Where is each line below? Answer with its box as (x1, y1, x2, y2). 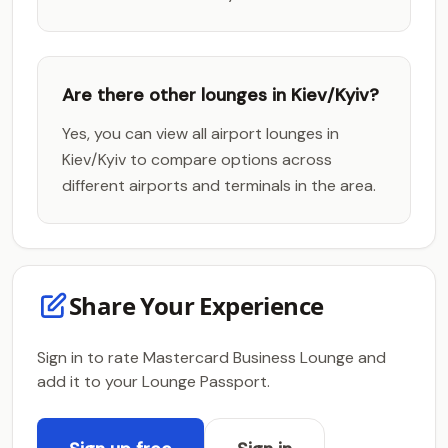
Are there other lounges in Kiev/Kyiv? (62, 83, 379, 107)
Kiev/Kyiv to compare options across (62, 149, 332, 170)
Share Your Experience (69, 289, 324, 322)
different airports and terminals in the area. (62, 175, 376, 196)
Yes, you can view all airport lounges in (62, 123, 339, 144)
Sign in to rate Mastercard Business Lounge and (37, 347, 386, 368)
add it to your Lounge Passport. (37, 371, 270, 392)
